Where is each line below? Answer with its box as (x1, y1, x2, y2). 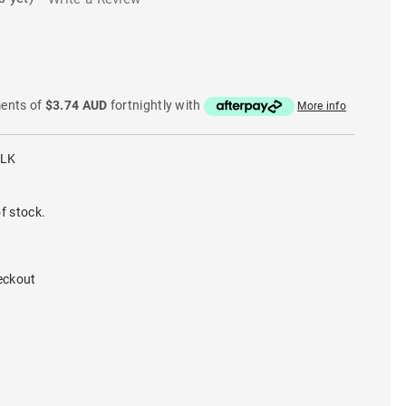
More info (297, 100, 346, 113)
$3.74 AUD (44, 98, 108, 113)
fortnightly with (107, 98, 204, 113)
